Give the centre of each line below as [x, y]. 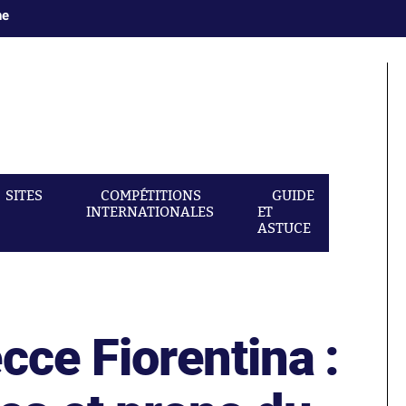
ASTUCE [284, 229]
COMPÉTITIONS [151, 196]
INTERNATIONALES [150, 213]
